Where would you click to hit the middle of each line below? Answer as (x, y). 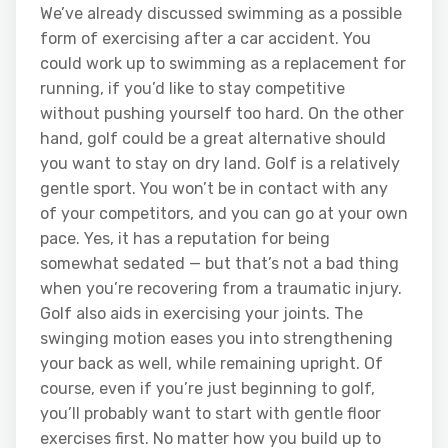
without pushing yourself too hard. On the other (222, 113)
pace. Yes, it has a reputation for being (185, 238)
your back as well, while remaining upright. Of (211, 363)
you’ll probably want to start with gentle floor (210, 413)
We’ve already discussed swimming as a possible (221, 13)
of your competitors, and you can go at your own (224, 213)
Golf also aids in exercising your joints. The (201, 313)
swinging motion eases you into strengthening (216, 338)
